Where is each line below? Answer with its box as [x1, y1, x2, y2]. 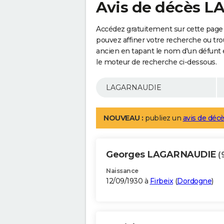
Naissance [106, 167, 138, 175]
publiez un [143, 113, 183, 123]
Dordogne [177, 176, 211, 186]
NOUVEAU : [103, 113, 143, 123]
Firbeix [149, 176, 173, 186]
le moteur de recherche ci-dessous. [96, 57, 216, 67]
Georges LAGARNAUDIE [106, 149, 218, 160]
